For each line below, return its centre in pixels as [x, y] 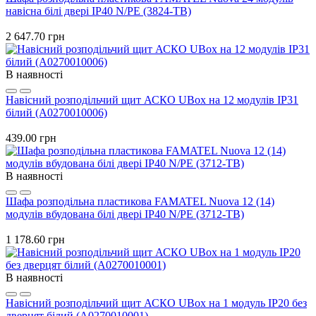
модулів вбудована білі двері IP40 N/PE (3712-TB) [125, 214]
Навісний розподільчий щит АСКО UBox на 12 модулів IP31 [152, 99]
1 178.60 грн [35, 239]
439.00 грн [31, 138]
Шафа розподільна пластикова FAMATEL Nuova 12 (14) [140, 201]
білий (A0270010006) [56, 112]
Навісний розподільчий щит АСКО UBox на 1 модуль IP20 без [156, 303]
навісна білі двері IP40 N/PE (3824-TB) [98, 11]
